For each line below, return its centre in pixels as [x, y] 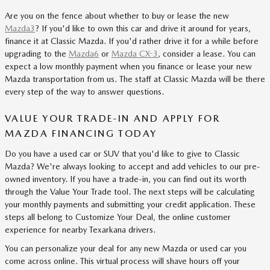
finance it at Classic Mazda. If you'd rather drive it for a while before [132, 41]
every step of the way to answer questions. [84, 92]
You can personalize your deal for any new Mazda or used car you [126, 248]
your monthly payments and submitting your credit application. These [130, 204]
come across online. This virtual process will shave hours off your [122, 261]
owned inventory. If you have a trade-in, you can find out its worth [126, 179]
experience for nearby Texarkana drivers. [80, 229]
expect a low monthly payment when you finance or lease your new [128, 66]
